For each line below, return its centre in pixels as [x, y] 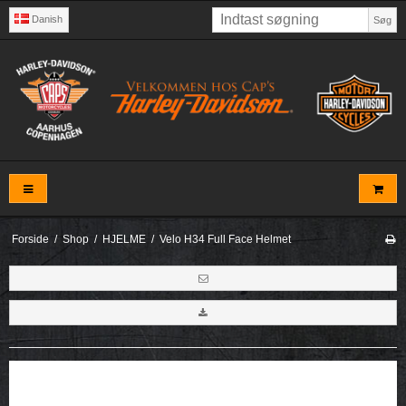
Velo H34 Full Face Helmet [225, 240]
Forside [30, 240]
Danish [48, 19]
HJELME [124, 240]
